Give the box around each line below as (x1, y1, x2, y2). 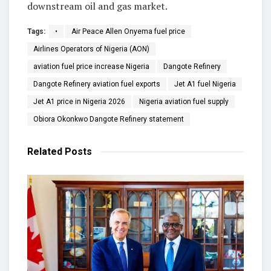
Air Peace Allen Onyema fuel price (71, 27, 185, 36)
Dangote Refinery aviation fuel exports (33, 79, 160, 88)
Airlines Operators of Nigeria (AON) (33, 44, 149, 53)
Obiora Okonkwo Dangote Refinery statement (33, 114, 184, 123)
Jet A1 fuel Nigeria (174, 79, 236, 88)
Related (27, 145, 62, 157)
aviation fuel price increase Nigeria (33, 62, 149, 71)
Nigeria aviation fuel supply (139, 97, 229, 106)
